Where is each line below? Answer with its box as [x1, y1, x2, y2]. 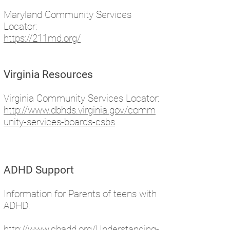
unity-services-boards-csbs [4, 116, 115, 128]
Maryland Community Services [4, 9, 131, 21]
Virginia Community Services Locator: [4, 92, 159, 104]
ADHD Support [4, 164, 74, 176]
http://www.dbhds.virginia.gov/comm [4, 104, 156, 116]
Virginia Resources [4, 68, 93, 81]
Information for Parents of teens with [4, 188, 157, 200]
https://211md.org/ [4, 32, 81, 44]
